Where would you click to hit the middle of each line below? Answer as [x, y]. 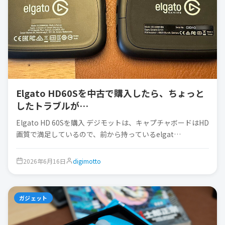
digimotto [87, 161]
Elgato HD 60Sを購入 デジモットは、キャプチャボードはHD [113, 122]
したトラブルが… [52, 105]
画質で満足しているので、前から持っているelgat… [98, 134]
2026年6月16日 [44, 161]
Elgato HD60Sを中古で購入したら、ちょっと [110, 93]
